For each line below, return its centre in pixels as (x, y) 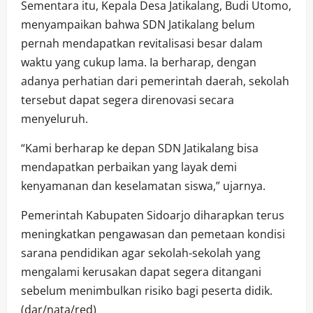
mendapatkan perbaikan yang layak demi (129, 167)
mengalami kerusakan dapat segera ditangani (141, 271)
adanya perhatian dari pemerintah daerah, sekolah (155, 81)
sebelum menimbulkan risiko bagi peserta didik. (147, 290)
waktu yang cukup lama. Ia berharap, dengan (139, 62)
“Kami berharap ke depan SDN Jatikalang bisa (140, 148)
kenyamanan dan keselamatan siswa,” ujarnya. (143, 185)
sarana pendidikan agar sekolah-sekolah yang (141, 253)
